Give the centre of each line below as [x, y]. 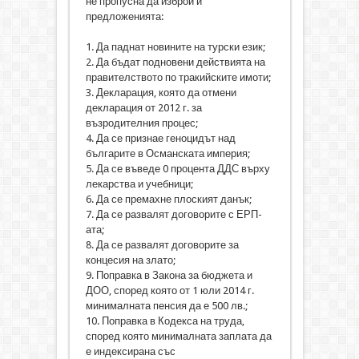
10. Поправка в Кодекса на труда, [165, 321]
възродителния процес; [141, 123]
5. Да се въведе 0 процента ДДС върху [177, 168]
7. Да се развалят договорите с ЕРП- [173, 214]
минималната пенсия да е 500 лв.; [166, 305]
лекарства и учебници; [139, 184]
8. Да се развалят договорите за [162, 244]
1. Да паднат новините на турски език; [175, 46]
